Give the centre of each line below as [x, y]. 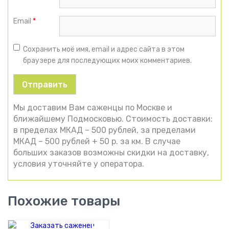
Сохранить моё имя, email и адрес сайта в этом [104, 50]
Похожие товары [64, 201]
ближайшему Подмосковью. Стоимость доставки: [113, 119]
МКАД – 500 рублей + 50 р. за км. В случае [97, 142]
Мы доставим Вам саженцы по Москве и [93, 108]
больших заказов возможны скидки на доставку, [111, 153]
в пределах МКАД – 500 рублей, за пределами [105, 130]
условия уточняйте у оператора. [79, 164]
